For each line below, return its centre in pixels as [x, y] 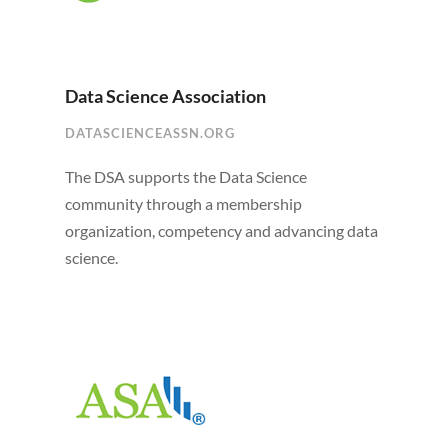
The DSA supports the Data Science [185, 177]
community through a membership [183, 204]
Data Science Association [165, 96]
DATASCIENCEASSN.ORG [149, 133]
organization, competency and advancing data [221, 231]
